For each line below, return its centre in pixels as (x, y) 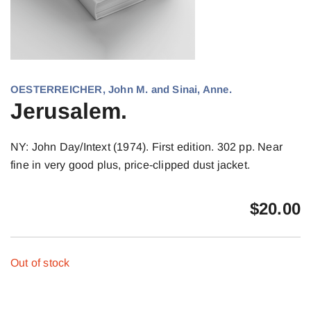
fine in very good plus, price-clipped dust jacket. (131, 165)
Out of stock (40, 263)
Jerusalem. (69, 111)
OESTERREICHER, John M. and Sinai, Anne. (121, 89)
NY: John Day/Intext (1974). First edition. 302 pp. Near (147, 147)
